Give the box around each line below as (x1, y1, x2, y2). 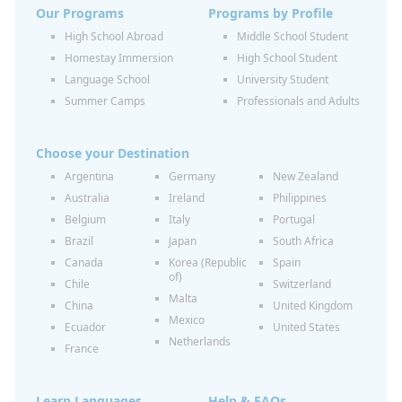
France (65, 341, 99, 356)
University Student (237, 72, 328, 87)
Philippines (273, 190, 327, 205)
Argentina (65, 169, 114, 184)
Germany (169, 169, 215, 184)
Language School (65, 72, 150, 87)
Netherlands (169, 334, 231, 349)
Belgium (65, 212, 106, 227)
